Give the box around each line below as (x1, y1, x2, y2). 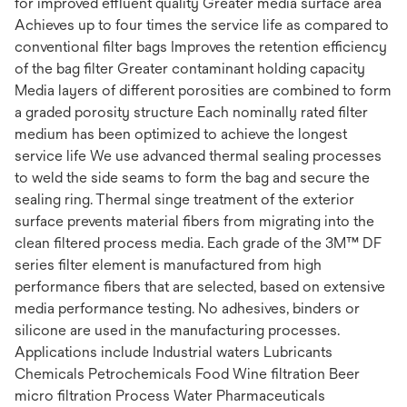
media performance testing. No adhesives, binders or (15, 300, 360, 318)
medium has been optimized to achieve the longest (15, 125, 347, 144)
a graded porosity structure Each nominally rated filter (15, 104, 368, 122)
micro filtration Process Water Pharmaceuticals (15, 387, 325, 405)
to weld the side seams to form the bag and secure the (15, 169, 370, 187)
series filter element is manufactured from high (15, 256, 322, 274)
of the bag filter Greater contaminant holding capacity (15, 60, 365, 78)
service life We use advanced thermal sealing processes (15, 147, 382, 165)
